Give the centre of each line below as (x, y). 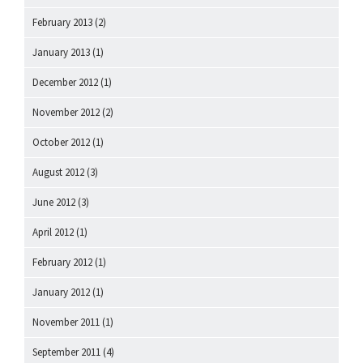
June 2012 (54, 203)
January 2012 (61, 293)
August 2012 (58, 173)
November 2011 (66, 322)
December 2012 (65, 83)
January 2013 (61, 53)
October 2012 (61, 143)
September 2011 (66, 352)
